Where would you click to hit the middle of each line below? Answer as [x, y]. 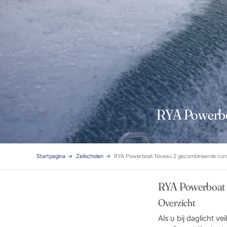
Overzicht [177, 202]
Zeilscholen [90, 156]
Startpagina [51, 156]
